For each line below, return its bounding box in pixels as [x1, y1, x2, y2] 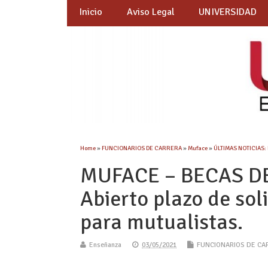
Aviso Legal [126, 6, 175, 19]
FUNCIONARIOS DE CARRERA [102, 144, 182, 153]
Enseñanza [89, 240, 122, 250]
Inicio [79, 6, 103, 19]
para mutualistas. [80, 209, 243, 236]
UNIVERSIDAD [199, 6, 257, 19]
